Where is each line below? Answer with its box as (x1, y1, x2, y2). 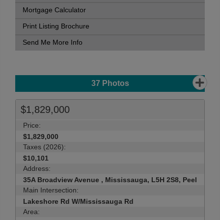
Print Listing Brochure (23, 23, 89, 30)
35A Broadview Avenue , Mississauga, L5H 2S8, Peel (23, 176, 197, 184)
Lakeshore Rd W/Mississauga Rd (23, 197, 134, 205)
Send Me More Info (23, 39, 82, 46)
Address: (23, 165, 51, 172)
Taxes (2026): (23, 143, 66, 151)
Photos (100, 79, 129, 87)
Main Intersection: (23, 186, 79, 194)
